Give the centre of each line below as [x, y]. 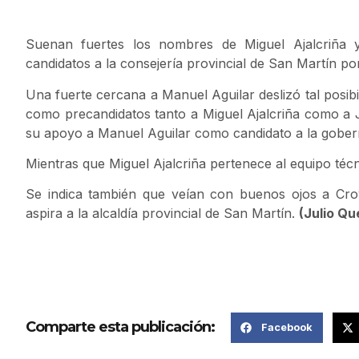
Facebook [287, 327]
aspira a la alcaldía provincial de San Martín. [162, 214]
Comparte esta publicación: [120, 327]
